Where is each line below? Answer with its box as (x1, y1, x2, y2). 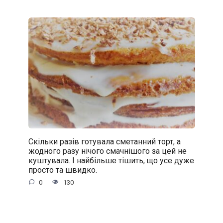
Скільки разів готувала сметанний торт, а (28, 136, 181, 146)
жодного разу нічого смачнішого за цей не (28, 146, 187, 156)
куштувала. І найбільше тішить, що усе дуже (28, 155, 194, 165)
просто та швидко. (28, 165, 97, 175)
